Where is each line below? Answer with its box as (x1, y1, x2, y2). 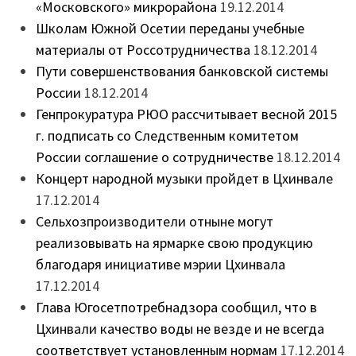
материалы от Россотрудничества (35, 40, 250, 59)
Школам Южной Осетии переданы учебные (35, 18, 304, 37)
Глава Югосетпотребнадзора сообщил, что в (35, 297, 317, 316)
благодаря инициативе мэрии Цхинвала (35, 254, 285, 273)
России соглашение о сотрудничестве (35, 147, 273, 166)
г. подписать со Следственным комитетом (35, 126, 299, 145)
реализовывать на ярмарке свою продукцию (35, 233, 313, 252)
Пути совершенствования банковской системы (35, 61, 328, 80)
